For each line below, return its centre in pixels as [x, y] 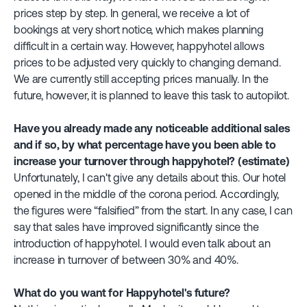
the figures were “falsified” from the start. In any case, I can [153, 210]
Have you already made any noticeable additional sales [152, 128]
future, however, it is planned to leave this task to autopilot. [151, 95]
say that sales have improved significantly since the [136, 227]
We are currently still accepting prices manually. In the [142, 79]
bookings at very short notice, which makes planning [139, 29]
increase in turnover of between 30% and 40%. [126, 260]
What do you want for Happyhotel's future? [122, 293]
